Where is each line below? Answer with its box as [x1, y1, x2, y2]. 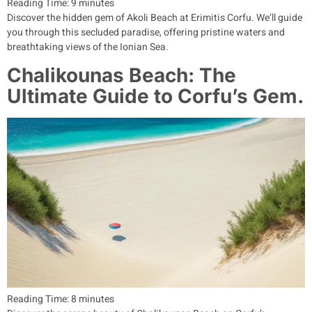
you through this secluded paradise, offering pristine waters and [7, 25, 285, 40]
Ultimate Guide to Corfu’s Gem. [7, 84, 304, 108]
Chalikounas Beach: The [7, 63, 236, 87]
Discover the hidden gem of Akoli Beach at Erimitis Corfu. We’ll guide [7, 10, 302, 26]
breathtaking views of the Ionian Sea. [7, 40, 169, 55]
